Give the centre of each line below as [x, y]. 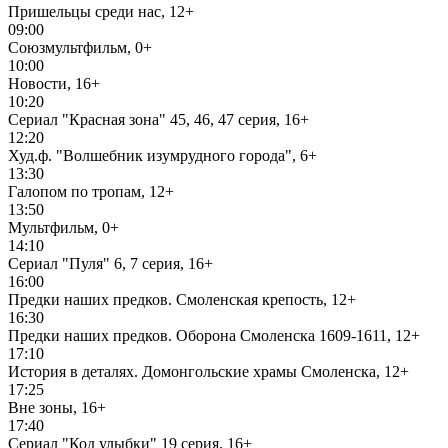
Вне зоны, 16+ [57, 407]
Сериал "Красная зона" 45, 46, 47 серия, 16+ [158, 119]
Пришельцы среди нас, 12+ [101, 11]
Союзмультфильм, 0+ [80, 47]
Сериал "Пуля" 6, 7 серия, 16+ [110, 263]
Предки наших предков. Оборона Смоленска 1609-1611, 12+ [214, 335]
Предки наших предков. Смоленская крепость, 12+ [182, 299]
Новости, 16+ [54, 83]
